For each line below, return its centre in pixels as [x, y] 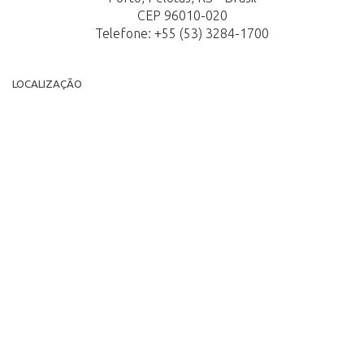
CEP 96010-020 [182, 16]
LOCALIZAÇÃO [47, 84]
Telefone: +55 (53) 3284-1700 [182, 34]
